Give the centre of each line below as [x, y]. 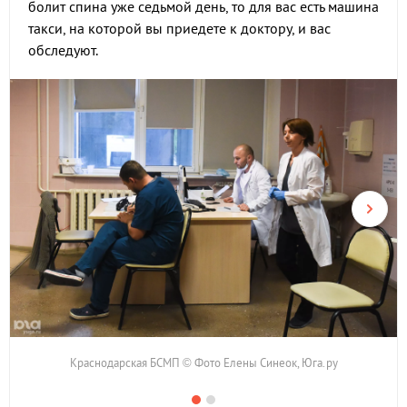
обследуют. [63, 50]
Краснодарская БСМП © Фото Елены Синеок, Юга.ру [203, 363]
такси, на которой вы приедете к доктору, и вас [179, 28]
